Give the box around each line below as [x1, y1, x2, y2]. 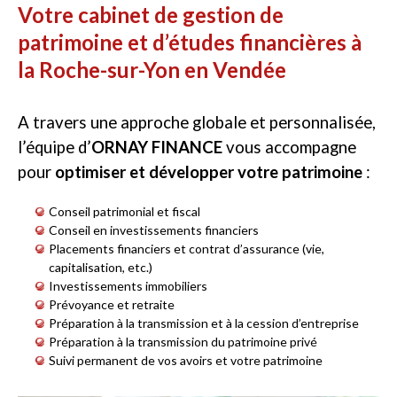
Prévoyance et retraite [49, 297, 175, 312]
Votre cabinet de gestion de [18, 2, 284, 27]
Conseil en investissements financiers [49, 222, 259, 237]
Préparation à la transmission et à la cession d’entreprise [49, 315, 359, 331]
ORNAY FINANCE [91, 137, 222, 157]
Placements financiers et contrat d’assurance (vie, [49, 241, 324, 256]
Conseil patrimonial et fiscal [49, 204, 200, 219]
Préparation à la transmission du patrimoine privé [49, 334, 317, 349]
